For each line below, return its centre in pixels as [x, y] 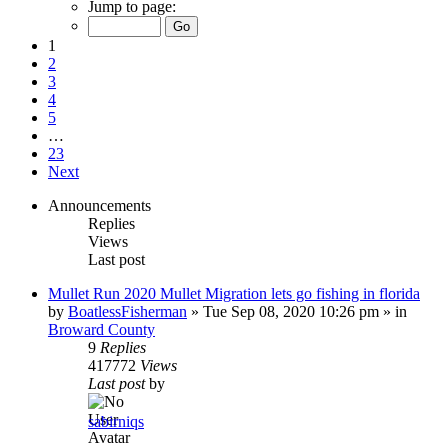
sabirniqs [116, 421]
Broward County [101, 329]
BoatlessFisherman [127, 311]
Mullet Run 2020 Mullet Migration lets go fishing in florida [234, 293]
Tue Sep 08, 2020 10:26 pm [291, 311]
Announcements [99, 205]
